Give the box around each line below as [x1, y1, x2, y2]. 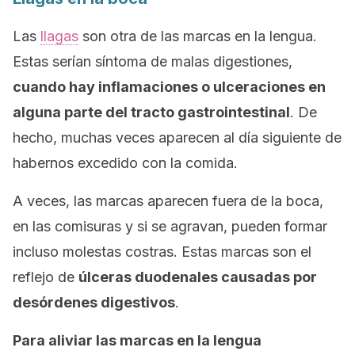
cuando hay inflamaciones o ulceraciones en [13, 78, 326, 95]
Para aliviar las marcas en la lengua [13, 332, 261, 349]
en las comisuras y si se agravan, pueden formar [13, 218, 327, 235]
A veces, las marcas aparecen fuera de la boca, [13, 193, 323, 209]
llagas [40, 28, 78, 44]
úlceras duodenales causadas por [78, 269, 317, 285]
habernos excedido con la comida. [13, 155, 238, 171]
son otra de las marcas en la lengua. [78, 28, 317, 44]
